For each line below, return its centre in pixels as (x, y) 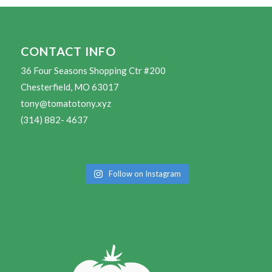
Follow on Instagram (144, 173)
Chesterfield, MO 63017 (70, 87)
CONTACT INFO (68, 51)
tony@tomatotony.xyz (66, 103)
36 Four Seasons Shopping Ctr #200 (93, 70)
